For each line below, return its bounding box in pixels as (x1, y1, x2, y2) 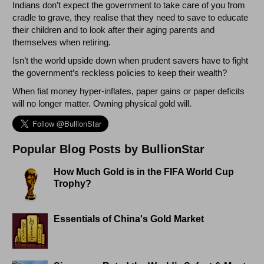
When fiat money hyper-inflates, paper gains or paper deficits (12, 86, 245, 97)
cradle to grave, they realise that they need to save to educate (12, 12, 249, 23)
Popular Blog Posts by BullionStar (12, 143, 205, 156)
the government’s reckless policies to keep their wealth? (12, 68, 227, 78)
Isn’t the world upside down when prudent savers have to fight (12, 55, 249, 66)
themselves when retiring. (12, 37, 111, 48)
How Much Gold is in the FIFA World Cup (54, 167, 235, 177)
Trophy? (54, 179, 92, 189)
